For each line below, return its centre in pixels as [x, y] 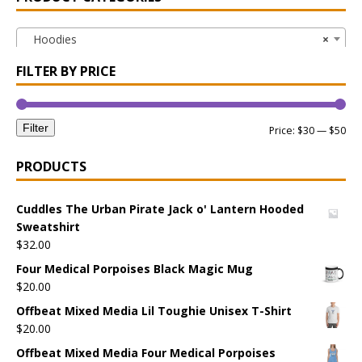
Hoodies [50, 39]
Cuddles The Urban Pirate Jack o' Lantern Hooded [160, 208]
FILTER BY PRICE [66, 71]
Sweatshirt [48, 226]
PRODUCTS [51, 166]
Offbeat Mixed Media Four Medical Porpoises [146, 352]
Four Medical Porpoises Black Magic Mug [135, 268]
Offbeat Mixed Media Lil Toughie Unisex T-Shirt [154, 310]
